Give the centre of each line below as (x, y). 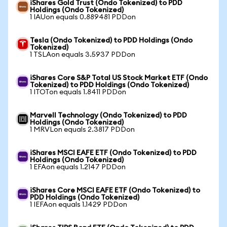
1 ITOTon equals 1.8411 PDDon (78, 92)
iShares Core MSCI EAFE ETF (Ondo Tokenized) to (115, 191)
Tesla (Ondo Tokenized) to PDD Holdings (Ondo (111, 41)
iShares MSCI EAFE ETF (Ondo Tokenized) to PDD (113, 153)
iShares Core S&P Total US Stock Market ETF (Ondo (119, 78)
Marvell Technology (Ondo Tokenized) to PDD (108, 116)
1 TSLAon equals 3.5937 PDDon (83, 55)
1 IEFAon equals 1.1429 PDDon (79, 205)
